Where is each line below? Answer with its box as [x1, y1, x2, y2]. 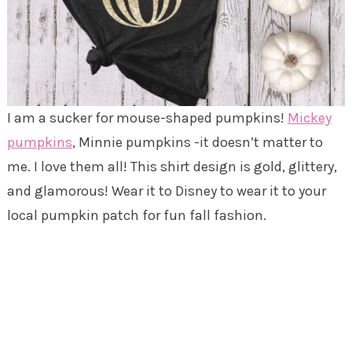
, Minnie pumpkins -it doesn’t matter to [71, 134, 323, 152]
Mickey [287, 109, 332, 127]
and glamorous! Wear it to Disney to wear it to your [6, 182, 326, 200]
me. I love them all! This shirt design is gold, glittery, [6, 158, 337, 176]
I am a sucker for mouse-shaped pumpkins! [6, 109, 288, 127]
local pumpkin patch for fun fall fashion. [6, 207, 266, 225]
